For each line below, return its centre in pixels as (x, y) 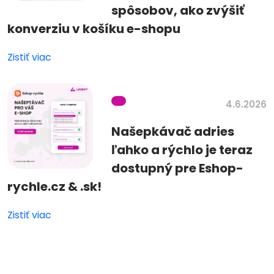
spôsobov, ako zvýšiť (178, 11)
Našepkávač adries (173, 132)
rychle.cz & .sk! (54, 187)
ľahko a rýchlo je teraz (182, 150)
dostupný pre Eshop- (177, 168)
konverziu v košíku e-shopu (94, 29)
